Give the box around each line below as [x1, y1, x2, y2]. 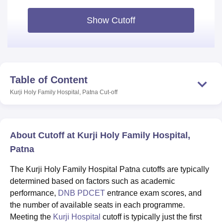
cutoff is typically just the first [101, 213, 202, 221]
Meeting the [10, 213, 53, 221]
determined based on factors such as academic [10, 177, 175, 185]
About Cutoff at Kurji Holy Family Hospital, [10, 130, 190, 140]
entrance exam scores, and [105, 189, 202, 197]
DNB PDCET [58, 189, 105, 197]
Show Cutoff [87, 15, 135, 25]
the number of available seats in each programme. [10, 201, 185, 209]
